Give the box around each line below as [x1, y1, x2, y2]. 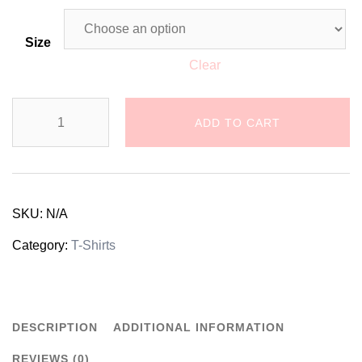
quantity [11, 263, 57, 277]
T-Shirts [71, 238, 116, 252]
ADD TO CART [195, 116, 280, 129]
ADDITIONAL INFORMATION [113, 321, 284, 334]
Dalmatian [11, 106, 70, 120]
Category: [12, 238, 71, 252]
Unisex [11, 169, 52, 183]
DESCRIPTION [12, 321, 98, 334]
